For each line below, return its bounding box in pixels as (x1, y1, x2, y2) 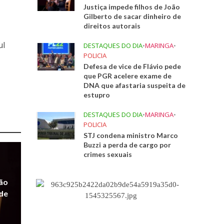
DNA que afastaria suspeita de (83, 81, 186, 89)
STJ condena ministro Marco (83, 131, 178, 139)
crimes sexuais (83, 150, 132, 158)
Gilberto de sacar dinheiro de (83, 12, 181, 20)
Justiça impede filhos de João (83, 2, 180, 11)
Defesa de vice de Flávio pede (83, 62, 181, 70)
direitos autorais (83, 21, 141, 30)
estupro (83, 90, 110, 99)
